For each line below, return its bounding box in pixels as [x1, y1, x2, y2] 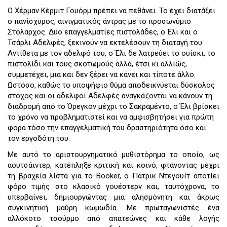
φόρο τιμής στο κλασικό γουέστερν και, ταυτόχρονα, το [8, 181, 219, 191]
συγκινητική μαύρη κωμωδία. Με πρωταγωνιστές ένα [8, 203, 219, 212]
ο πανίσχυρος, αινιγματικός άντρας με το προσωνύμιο [8, 17, 191, 26]
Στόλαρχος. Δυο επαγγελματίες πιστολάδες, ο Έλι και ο [8, 27, 198, 37]
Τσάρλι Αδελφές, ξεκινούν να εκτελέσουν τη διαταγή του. [8, 38, 204, 48]
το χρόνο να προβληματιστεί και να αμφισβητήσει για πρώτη [8, 112, 214, 122]
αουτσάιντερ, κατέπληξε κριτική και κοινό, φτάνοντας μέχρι [8, 160, 219, 170]
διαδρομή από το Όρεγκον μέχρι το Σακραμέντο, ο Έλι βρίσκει [8, 102, 219, 111]
